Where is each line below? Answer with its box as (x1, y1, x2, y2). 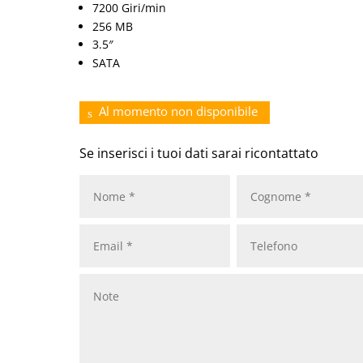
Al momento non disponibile (99, 102, 258, 119)
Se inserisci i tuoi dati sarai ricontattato (79, 143, 319, 162)
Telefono (244, 216, 256, 235)
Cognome (245, 167, 257, 186)
